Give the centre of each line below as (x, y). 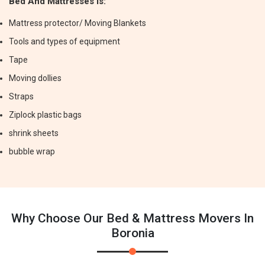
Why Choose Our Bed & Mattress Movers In (132, 218)
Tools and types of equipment (64, 41)
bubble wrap (32, 151)
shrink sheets (34, 133)
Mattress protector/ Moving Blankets (77, 23)
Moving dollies (35, 78)
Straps (21, 96)
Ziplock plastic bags (45, 115)
